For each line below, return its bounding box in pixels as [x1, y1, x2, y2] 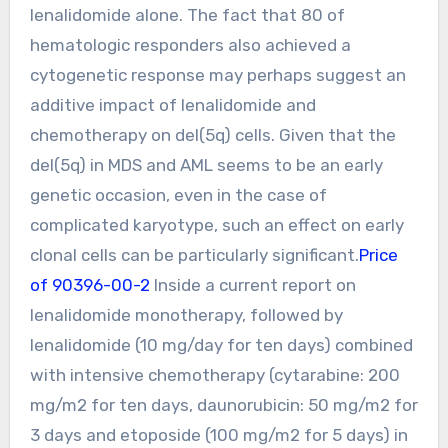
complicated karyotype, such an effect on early [29, 214, 404, 235]
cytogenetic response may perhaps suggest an [29, 64, 406, 85]
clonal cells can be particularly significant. [29, 244, 359, 265]
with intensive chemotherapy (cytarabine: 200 [29, 364, 400, 385]
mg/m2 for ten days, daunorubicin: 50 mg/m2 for [29, 394, 418, 415]
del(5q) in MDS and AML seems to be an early [29, 154, 383, 175]
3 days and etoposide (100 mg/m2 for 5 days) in [29, 424, 408, 445]
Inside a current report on [153, 274, 356, 295]
